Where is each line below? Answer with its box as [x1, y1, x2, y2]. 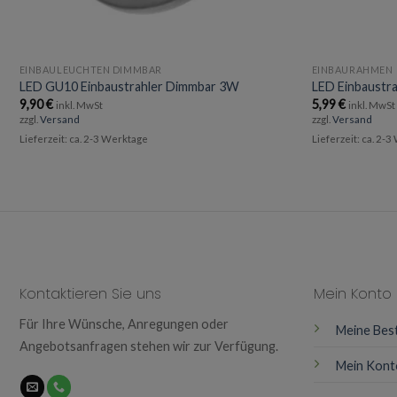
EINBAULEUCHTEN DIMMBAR [19, 63, 162, 75]
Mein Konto [314, 284, 393, 305]
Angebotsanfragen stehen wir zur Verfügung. [19, 339, 278, 354]
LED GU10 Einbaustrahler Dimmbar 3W [19, 79, 239, 95]
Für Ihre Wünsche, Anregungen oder [19, 316, 229, 332]
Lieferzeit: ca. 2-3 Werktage [19, 133, 148, 144]
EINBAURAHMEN [311, 63, 393, 75]
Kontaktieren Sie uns [19, 284, 161, 305]
